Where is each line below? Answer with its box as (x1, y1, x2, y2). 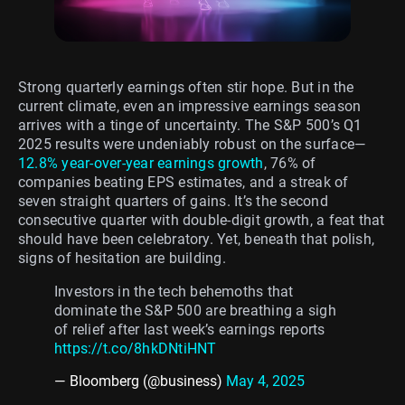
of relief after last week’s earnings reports (54, 320, 325, 338)
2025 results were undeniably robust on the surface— (18, 135, 367, 153)
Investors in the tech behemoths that (54, 282, 294, 300)
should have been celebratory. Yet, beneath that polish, (18, 230, 375, 248)
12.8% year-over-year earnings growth (18, 154, 264, 172)
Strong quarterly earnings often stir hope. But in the (18, 78, 354, 96)
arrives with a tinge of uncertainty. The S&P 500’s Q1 (18, 116, 363, 134)
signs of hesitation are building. (18, 249, 226, 267)
